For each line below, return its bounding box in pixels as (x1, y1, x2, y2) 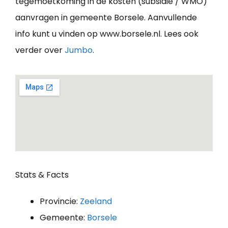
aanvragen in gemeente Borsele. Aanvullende (15, 11, 197, 23)
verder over (15, 44, 65, 56)
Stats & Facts (15, 168, 69, 181)
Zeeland (80, 195, 112, 207)
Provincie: (40, 195, 80, 207)
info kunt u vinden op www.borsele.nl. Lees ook (15, 27, 198, 40)
